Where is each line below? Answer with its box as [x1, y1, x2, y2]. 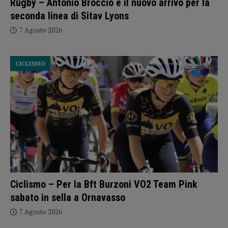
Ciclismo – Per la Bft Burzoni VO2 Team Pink [10, 178, 197, 190]
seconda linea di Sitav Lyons [10, 9, 129, 22]
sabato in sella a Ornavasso [10, 191, 125, 204]
